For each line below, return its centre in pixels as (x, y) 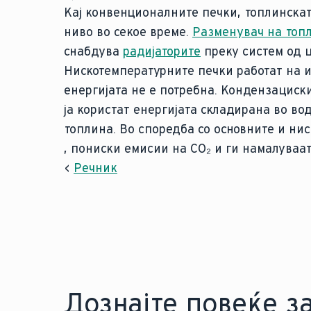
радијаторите (162, 51)
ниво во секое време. (128, 32)
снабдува (93, 51)
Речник (95, 168)
